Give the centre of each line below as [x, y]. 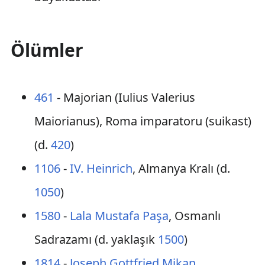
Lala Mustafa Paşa [119, 216]
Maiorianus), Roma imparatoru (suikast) [143, 121]
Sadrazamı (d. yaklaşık [96, 239]
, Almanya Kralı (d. [181, 168]
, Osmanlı [194, 216]
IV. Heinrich [101, 168]
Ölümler [47, 50]
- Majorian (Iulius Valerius [124, 97]
